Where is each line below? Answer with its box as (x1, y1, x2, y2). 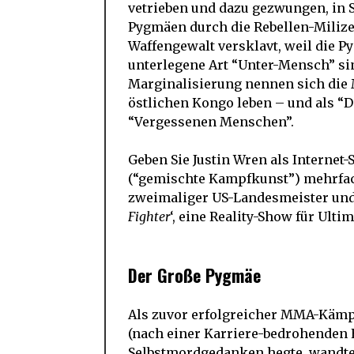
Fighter (128, 209, 170, 225)
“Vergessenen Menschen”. (128, 114, 294, 130)
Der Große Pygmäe (128, 262, 261, 288)
